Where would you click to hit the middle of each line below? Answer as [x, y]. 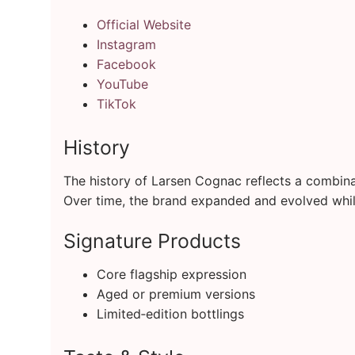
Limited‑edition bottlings [170, 313]
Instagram [126, 45]
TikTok [116, 104]
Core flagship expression [171, 274]
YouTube [122, 84]
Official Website [143, 25]
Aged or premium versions [176, 294]
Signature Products [152, 241]
